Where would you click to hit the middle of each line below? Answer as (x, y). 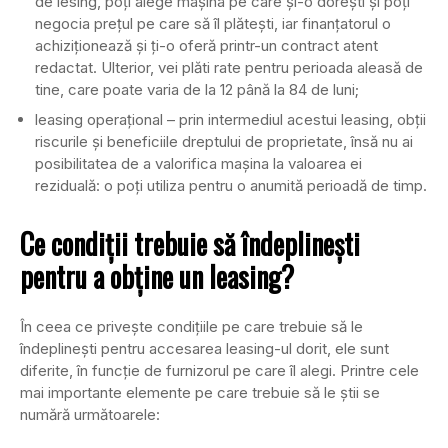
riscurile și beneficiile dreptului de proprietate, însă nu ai (224, 141)
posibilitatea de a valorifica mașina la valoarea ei (198, 163)
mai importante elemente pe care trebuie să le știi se (200, 392)
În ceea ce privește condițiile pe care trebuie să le (191, 326)
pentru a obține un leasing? (157, 276)
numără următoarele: (90, 414)
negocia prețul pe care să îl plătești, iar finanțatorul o (213, 24)
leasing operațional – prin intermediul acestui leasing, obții (230, 119)
